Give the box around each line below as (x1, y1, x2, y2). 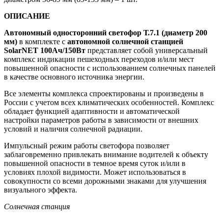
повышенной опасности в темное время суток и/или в (4, 159, 186, 168)
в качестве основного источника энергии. (4, 73, 144, 82)
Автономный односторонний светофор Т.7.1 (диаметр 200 (4, 28, 207, 37)
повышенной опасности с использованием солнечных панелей (4, 64, 216, 73)
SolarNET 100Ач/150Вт (4, 46, 85, 55)
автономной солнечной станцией (67, 37, 183, 46)
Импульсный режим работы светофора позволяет (4, 141, 169, 150)
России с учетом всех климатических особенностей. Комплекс (4, 98, 214, 107)
